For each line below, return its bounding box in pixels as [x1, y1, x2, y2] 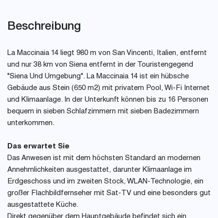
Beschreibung [7, 18, 81, 32]
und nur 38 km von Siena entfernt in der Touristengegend [7, 61, 193, 69]
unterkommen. [7, 120, 54, 127]
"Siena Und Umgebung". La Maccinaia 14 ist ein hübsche [7, 73, 189, 80]
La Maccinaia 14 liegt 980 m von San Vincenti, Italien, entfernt [7, 50, 207, 57]
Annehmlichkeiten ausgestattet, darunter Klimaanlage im [7, 166, 192, 174]
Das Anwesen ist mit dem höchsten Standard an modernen [7, 155, 200, 162]
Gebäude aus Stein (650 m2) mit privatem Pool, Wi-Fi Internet [7, 85, 210, 92]
